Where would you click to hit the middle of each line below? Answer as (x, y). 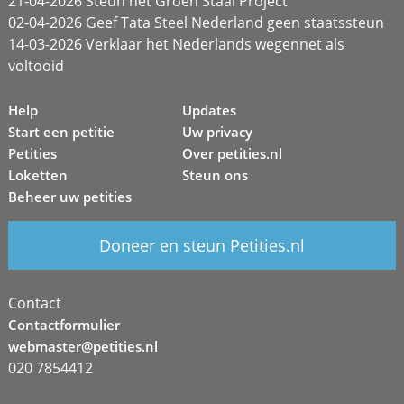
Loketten (37, 175)
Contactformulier (64, 324)
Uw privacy (218, 132)
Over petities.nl (233, 153)
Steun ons (216, 175)
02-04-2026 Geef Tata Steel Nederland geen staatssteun (196, 23)
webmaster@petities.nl (83, 346)
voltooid (36, 66)
